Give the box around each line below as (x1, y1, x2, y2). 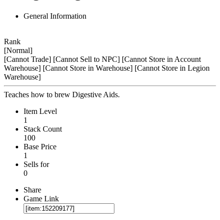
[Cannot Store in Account (122, 55, 201, 63)
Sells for (24, 160, 49, 168)
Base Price (24, 142, 56, 151)
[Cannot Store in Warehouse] (43, 63, 133, 72)
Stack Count (24, 124, 62, 133)
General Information (24, 11, 86, 20)
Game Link (24, 194, 59, 203)
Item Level (24, 107, 57, 115)
